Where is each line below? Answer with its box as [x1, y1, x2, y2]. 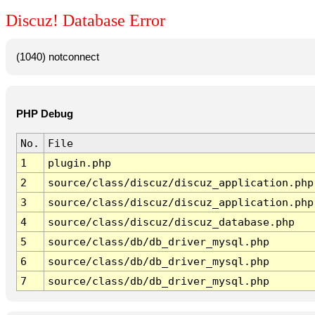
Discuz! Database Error [6, 11, 165, 30]
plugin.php [47, 157, 111, 169]
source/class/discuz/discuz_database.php [47, 216, 295, 229]
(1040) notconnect [15, 51, 99, 63]
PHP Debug [15, 108, 73, 120]
